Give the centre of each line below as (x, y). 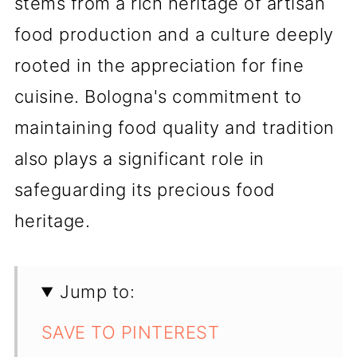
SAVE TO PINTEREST (130, 332)
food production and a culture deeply (174, 34)
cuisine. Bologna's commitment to (158, 96)
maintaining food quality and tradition (174, 127)
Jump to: (98, 292)
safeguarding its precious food (145, 190)
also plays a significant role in (139, 159)
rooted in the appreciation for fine (159, 65)
